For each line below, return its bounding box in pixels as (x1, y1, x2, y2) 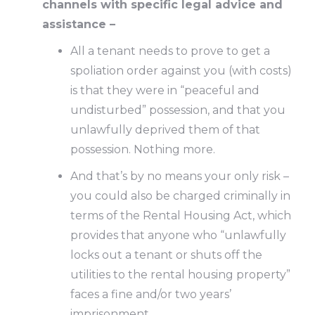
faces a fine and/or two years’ (70, 288, 231, 301)
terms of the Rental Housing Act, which (70, 209, 291, 222)
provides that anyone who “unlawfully (70, 229, 286, 242)
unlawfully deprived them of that (70, 123, 260, 136)
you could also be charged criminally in (70, 189, 290, 202)
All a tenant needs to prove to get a (70, 44, 270, 58)
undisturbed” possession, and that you (70, 103, 285, 117)
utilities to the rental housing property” (70, 268, 290, 281)
